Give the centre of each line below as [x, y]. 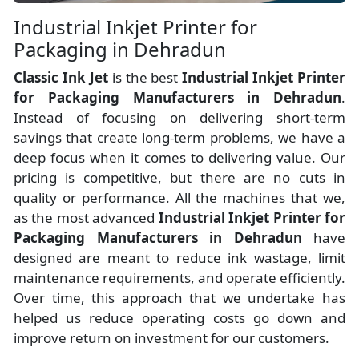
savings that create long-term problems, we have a [179, 138]
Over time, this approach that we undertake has [179, 298]
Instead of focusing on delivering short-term [179, 118]
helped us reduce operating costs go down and [179, 318]
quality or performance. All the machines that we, [179, 198]
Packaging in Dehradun [120, 50]
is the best [147, 78]
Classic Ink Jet [63, 78]
